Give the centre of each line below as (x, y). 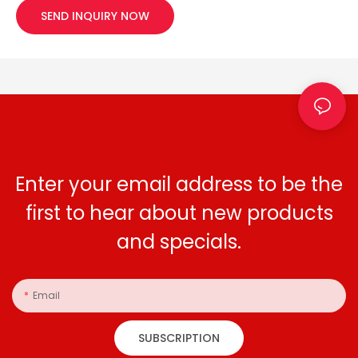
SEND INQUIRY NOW (95, 16)
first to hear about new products (179, 213)
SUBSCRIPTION (179, 338)
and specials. (179, 241)
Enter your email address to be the (179, 184)
